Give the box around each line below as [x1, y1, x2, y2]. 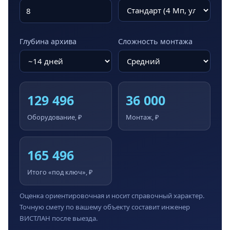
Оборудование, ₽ [27, 112, 82, 122]
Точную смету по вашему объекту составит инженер [20, 202, 190, 212]
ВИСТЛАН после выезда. [20, 214, 98, 223]
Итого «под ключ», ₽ [27, 167, 92, 177]
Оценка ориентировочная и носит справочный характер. [20, 191, 205, 201]
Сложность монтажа [118, 36, 193, 46]
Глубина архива [20, 36, 76, 46]
